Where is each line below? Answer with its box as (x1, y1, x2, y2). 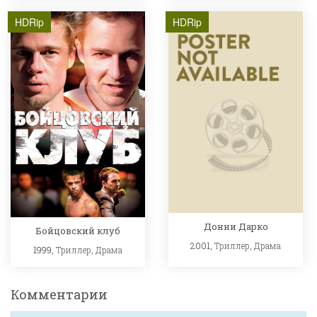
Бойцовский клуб (35, 224, 120, 238)
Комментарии (11, 286, 108, 304)
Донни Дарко (203, 219, 268, 233)
